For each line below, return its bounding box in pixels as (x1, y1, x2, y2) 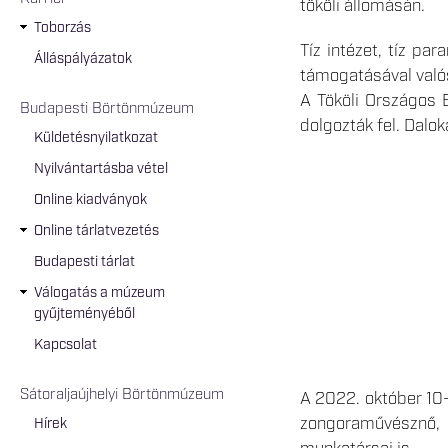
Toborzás (34, 18, 91, 37)
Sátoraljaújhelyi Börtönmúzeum (20, 385, 224, 405)
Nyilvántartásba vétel (34, 159, 168, 178)
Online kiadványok (34, 190, 147, 209)
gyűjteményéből (34, 304, 135, 323)
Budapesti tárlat (34, 252, 135, 271)
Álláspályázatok (34, 49, 132, 68)
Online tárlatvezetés (34, 221, 159, 240)
